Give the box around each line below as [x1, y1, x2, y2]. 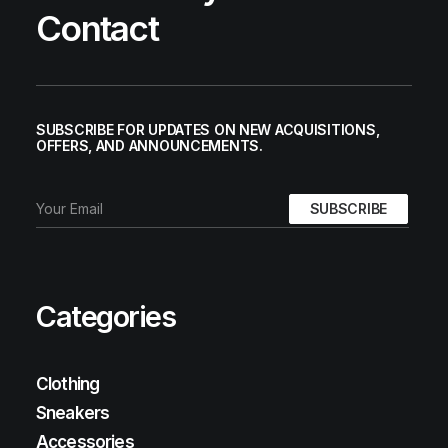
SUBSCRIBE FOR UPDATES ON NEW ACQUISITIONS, [36, 121, 380, 138]
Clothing [36, 374, 100, 394]
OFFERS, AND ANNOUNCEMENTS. [36, 137, 263, 154]
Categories [36, 299, 176, 334]
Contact [36, 7, 158, 49]
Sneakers [36, 403, 110, 423]
